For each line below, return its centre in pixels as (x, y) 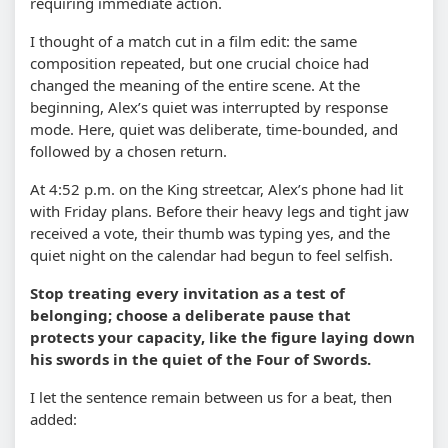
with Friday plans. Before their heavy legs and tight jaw (219, 210)
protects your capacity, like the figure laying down (222, 336)
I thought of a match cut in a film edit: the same (193, 40)
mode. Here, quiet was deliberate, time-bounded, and (214, 128)
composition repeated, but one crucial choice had (199, 62)
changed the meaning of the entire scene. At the (195, 84)
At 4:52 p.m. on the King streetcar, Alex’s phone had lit (216, 188)
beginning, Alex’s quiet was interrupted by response (209, 106)
